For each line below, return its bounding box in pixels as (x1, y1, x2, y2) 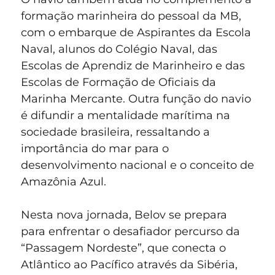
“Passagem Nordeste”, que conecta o (21, 241, 226, 255)
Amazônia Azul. (21, 175, 106, 189)
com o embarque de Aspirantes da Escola (21, 26, 251, 40)
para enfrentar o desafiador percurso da (21, 225, 240, 239)
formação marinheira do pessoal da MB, (21, 9, 241, 23)
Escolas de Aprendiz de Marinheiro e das (21, 59, 245, 73)
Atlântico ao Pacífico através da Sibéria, (21, 258, 238, 272)
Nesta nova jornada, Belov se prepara (21, 208, 227, 222)
